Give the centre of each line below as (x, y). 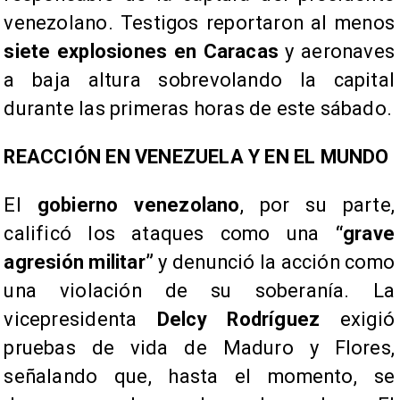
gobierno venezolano (138, 205)
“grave (365, 234)
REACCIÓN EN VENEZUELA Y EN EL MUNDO (196, 157)
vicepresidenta (80, 320)
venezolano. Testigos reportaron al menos (199, 23)
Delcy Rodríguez (238, 320)
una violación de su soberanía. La (199, 291)
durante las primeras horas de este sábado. (198, 109)
